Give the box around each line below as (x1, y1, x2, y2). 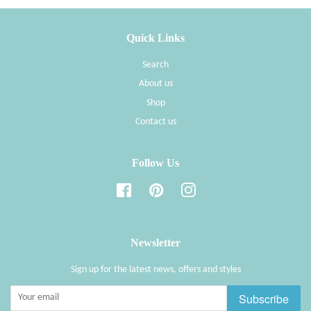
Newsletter (131, 236, 180, 249)
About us (138, 78, 173, 90)
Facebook (131, 184, 169, 195)
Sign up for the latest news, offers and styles (70, 264, 241, 275)
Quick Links (126, 31, 185, 44)
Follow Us (132, 156, 179, 169)
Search (142, 59, 169, 70)
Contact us (135, 117, 176, 128)
